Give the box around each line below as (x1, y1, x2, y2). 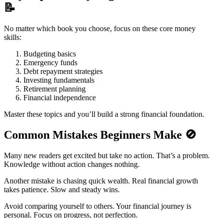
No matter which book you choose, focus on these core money (4, 24, 196, 33)
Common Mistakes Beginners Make (4, 128, 185, 141)
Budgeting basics (23, 50, 76, 58)
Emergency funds (23, 58, 77, 67)
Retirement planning (23, 85, 86, 93)
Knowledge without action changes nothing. (4, 160, 140, 168)
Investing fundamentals (23, 76, 94, 85)
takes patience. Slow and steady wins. (4, 185, 120, 194)
